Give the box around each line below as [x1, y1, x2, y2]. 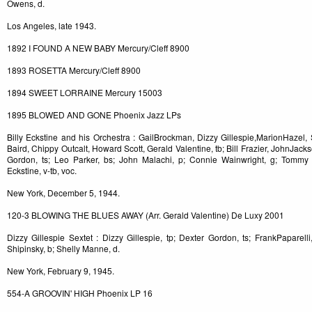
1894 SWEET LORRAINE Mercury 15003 [7, 86, 162, 99]
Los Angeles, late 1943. [7, 19, 96, 32]
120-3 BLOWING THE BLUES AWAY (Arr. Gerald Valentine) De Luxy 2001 [7, 209, 284, 221]
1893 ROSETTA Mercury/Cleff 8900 [7, 64, 141, 77]
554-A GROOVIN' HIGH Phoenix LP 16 [7, 287, 153, 299]
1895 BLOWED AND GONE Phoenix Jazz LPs [7, 109, 181, 121]
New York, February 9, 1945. [7, 265, 114, 277]
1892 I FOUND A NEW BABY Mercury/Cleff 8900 [7, 42, 189, 54]
